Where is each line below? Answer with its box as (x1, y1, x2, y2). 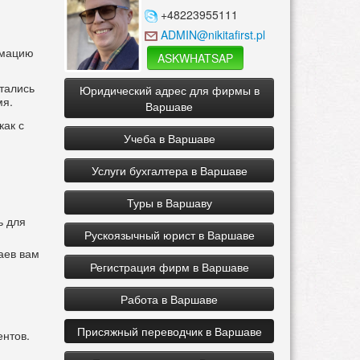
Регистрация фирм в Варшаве (89, 259, 249, 276)
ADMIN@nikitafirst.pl (161, 27, 266, 43)
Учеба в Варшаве (123, 130, 215, 147)
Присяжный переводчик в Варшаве (76, 323, 262, 340)
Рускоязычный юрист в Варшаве (84, 227, 255, 243)
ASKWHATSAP (157, 50, 234, 67)
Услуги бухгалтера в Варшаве (91, 162, 247, 179)
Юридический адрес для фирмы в (79, 82, 260, 99)
